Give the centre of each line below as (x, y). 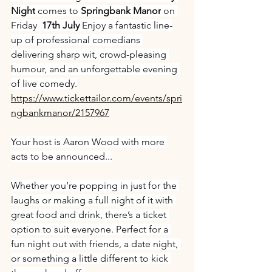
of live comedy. (44, 83)
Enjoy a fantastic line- (127, 25)
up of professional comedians (77, 40)
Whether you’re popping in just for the (95, 185)
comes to (58, 11)
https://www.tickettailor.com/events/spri (97, 98)
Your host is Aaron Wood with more (89, 142)
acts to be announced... (62, 156)
